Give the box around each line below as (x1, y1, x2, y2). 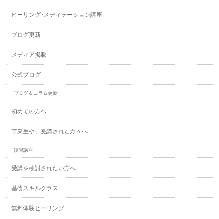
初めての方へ (11, 108, 47, 115)
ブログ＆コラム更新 (14, 90, 58, 96)
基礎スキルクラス (11, 185, 59, 192)
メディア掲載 (11, 51, 47, 58)
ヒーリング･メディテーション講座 (11, 11, 103, 18)
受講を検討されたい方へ (11, 165, 76, 172)
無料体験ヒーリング (11, 205, 65, 212)
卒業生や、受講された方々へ (11, 128, 88, 135)
